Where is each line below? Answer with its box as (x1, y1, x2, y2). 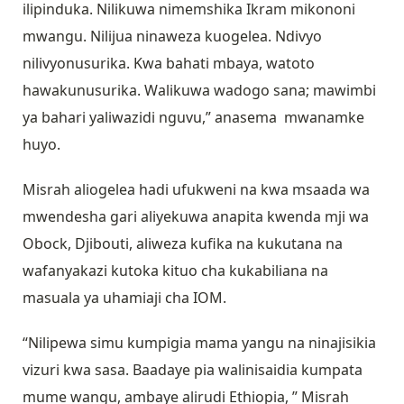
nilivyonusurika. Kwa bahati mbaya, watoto (23, 53, 315, 74)
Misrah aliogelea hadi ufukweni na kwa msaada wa (23, 179, 370, 200)
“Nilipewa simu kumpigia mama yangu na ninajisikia (23, 333, 376, 353)
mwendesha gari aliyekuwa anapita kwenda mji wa (23, 207, 369, 227)
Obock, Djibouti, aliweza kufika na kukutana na (23, 234, 343, 254)
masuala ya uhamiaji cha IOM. (23, 288, 230, 308)
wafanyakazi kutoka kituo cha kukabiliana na (23, 261, 328, 281)
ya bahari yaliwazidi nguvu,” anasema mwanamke (23, 107, 364, 128)
